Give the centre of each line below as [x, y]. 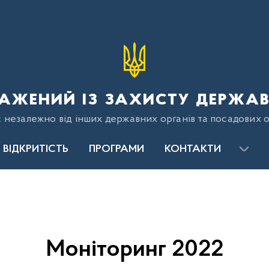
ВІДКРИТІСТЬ [36, 150]
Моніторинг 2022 [134, 250]
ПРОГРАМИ [116, 150]
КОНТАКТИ [193, 150]
